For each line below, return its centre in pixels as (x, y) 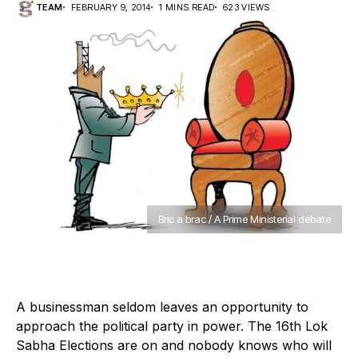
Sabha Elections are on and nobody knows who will (174, 346)
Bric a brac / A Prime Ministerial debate (245, 219)
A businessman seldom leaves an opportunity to (162, 307)
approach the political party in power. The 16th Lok (172, 326)
